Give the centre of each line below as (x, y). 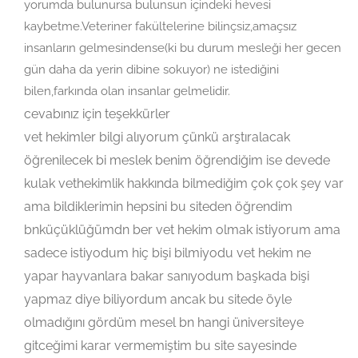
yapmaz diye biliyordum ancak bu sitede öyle (158, 299)
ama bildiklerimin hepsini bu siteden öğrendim (158, 207)
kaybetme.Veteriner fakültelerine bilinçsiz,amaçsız (160, 26)
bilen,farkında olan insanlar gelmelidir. (127, 91)
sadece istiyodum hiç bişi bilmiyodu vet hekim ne (167, 253)
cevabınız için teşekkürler (97, 114)
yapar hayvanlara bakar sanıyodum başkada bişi (167, 276)
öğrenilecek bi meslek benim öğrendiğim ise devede (177, 160)
